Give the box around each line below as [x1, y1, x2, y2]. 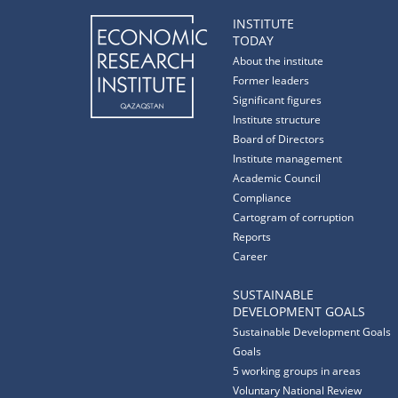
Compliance [233, 190, 291, 205]
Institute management [233, 151, 342, 166]
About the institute [233, 53, 323, 68]
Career [233, 249, 267, 264]
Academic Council [233, 171, 321, 186]
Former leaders [233, 73, 309, 88]
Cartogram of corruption [233, 210, 354, 225]
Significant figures [233, 92, 322, 107]
